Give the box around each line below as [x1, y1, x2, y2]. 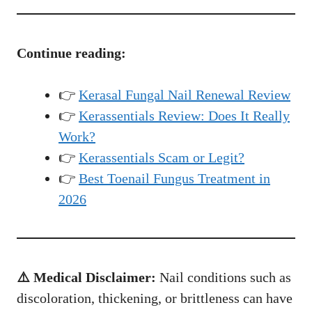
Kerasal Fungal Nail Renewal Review [79, 87, 290, 103]
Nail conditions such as [156, 270, 291, 286]
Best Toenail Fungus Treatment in [79, 171, 270, 187]
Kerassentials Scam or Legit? [79, 150, 244, 166]
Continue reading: [17, 45, 126, 61]
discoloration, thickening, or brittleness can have [17, 290, 292, 306]
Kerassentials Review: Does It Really [79, 108, 290, 124]
